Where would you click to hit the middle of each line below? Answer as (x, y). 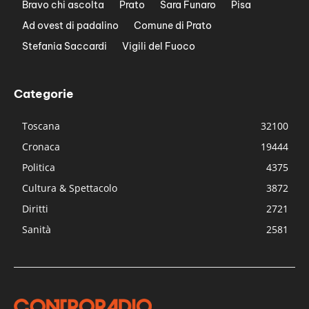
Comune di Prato (173, 25)
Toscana (41, 126)
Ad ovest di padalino (70, 25)
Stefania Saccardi (64, 46)
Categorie (44, 93)
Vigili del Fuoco (159, 46)
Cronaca (41, 146)
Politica (39, 167)
